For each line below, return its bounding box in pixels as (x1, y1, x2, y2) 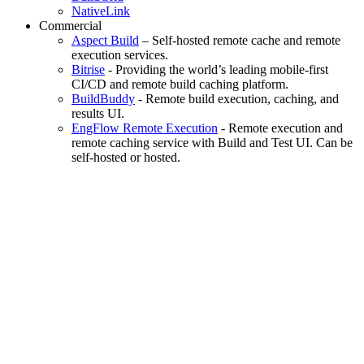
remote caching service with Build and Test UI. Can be (71, 135, 353, 149)
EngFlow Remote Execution (71, 120, 218, 135)
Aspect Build (71, 32, 139, 47)
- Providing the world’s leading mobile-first (105, 62, 328, 76)
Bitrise (71, 62, 105, 76)
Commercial (39, 18, 102, 32)
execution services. (71, 47, 168, 62)
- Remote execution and (218, 120, 343, 135)
